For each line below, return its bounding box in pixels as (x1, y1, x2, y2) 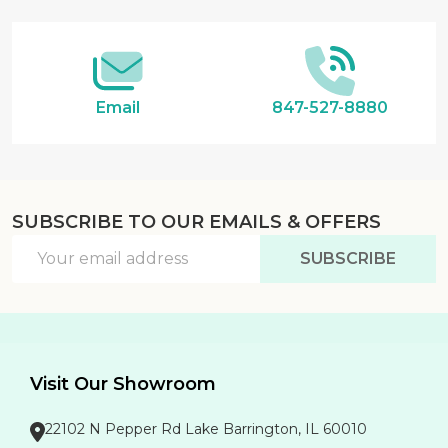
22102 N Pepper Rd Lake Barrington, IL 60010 (45, 419, 367, 438)
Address (12, 260, 76, 280)
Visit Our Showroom (30, 372, 216, 395)
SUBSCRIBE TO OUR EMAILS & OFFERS (12, 210, 381, 233)
